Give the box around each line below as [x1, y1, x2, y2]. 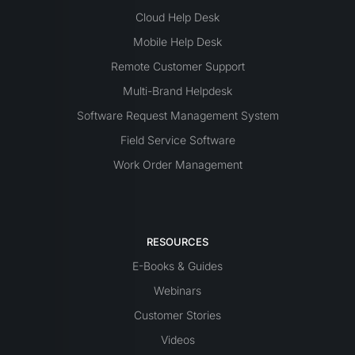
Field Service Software [120, 132, 235, 147]
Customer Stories [134, 307, 221, 322]
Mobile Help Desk [133, 34, 222, 48]
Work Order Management [113, 157, 242, 171]
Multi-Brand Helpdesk [123, 83, 232, 97]
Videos [160, 332, 195, 346]
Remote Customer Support [110, 59, 245, 73]
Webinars [154, 283, 201, 297]
